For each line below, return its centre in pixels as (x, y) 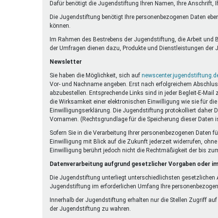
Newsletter (66, 62)
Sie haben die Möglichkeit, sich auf (96, 75)
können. (60, 26)
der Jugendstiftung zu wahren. (90, 209)
